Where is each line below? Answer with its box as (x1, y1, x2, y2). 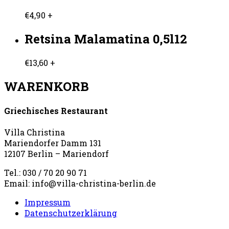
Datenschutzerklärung (25, 208, 117, 219)
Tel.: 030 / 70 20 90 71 (4, 167, 87, 178)
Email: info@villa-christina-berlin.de (4, 178, 156, 189)
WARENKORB (4, 78, 89, 95)
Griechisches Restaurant (4, 105, 108, 117)
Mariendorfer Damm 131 (4, 138, 101, 149)
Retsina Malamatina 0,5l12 (25, 30, 187, 47)
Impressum (25, 197, 71, 208)
